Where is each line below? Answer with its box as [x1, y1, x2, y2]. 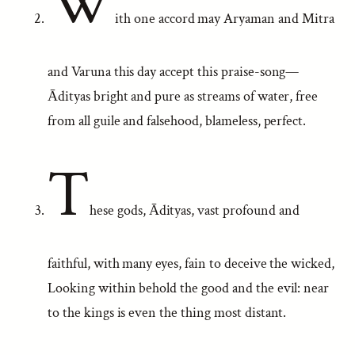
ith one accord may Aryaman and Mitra [114, 10, 334, 28]
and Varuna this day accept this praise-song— [48, 63, 300, 81]
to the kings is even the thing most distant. [48, 303, 287, 322]
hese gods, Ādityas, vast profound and [89, 201, 300, 219]
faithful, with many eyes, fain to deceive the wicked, [48, 254, 335, 273]
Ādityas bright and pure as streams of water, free [48, 87, 319, 105]
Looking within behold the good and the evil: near [48, 279, 330, 297]
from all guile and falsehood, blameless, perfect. [48, 112, 307, 130]
